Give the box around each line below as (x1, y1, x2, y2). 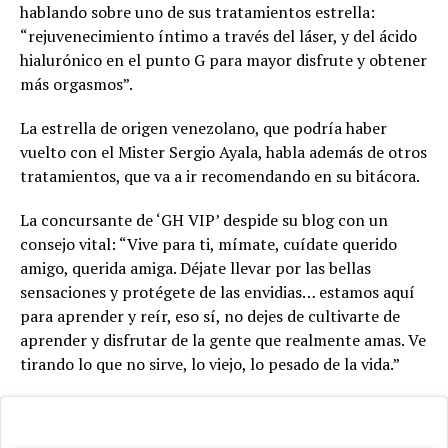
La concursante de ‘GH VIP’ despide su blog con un (20, 209, 388, 232)
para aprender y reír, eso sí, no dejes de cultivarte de (20, 305, 400, 328)
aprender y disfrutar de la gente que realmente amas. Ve (20, 329, 426, 352)
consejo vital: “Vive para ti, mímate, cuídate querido (20, 233, 397, 256)
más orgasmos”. (20, 73, 133, 96)
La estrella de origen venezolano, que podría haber (20, 117, 387, 140)
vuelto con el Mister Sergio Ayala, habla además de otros (20, 141, 427, 164)
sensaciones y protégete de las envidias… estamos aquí (20, 281, 415, 304)
